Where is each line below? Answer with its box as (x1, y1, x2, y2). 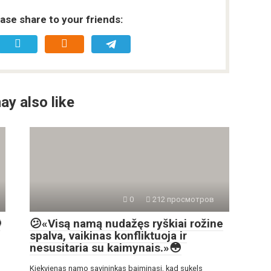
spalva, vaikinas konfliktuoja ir (30, 229, 187, 243)
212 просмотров (151, 195, 214, 204)
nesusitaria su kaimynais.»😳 (30, 241, 181, 255)
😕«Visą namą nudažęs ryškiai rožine (30, 217, 223, 231)
